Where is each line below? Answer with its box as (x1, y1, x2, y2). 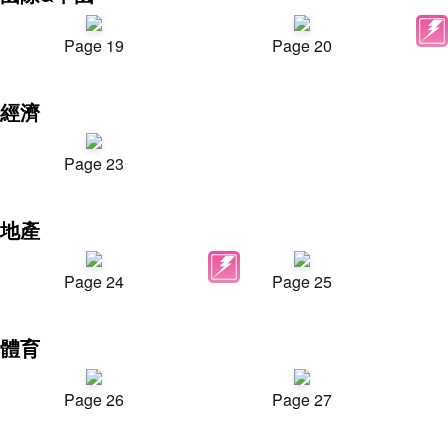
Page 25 (272, 270, 332, 293)
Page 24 (64, 270, 124, 293)
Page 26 (64, 388, 124, 411)
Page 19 (64, 34, 124, 57)
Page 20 (272, 34, 332, 57)
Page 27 (272, 388, 332, 411)
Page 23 (64, 152, 124, 175)
